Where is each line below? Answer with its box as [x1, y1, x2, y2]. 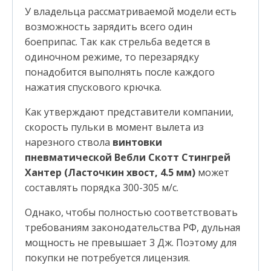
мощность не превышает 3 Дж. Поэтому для [25, 235, 237, 249]
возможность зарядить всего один [25, 19, 192, 33]
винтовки [113, 135, 162, 149]
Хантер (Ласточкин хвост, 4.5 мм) [25, 165, 195, 179]
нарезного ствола [25, 135, 113, 149]
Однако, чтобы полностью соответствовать [25, 205, 238, 219]
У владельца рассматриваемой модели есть [25, 4, 237, 18]
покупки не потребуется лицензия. [25, 250, 190, 264]
